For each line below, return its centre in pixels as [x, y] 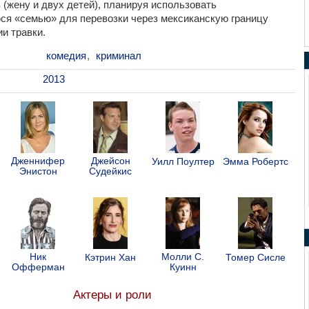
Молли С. [183, 256]
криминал [118, 55]
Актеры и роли [112, 294]
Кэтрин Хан [110, 257]
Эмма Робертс [255, 161]
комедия [66, 55]
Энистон [38, 171]
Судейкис [110, 171]
